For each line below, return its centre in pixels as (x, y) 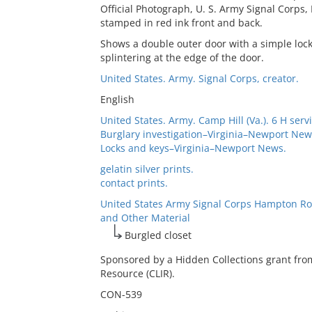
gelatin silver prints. (147, 169)
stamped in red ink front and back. (181, 23)
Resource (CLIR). (137, 273)
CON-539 (121, 294)
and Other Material (145, 218)
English (117, 99)
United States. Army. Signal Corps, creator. (199, 78)
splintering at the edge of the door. (182, 57)
